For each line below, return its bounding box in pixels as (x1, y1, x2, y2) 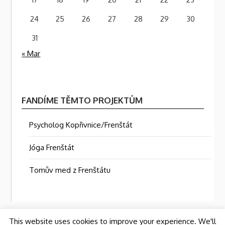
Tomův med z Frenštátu (29, 165, 111, 175)
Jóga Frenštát (29, 142, 75, 152)
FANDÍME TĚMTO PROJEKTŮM (22, 94, 143, 105)
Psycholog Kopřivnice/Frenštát (29, 120, 133, 130)
